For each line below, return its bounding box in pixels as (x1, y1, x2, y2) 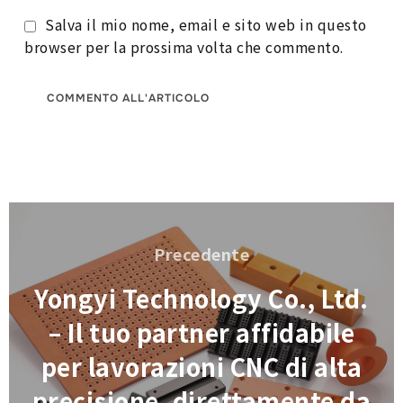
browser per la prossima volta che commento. (24, 36, 344, 58)
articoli (8, 228, 77, 252)
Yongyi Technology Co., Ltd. (34, 281, 369, 317)
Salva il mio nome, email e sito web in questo (45, 13, 367, 35)
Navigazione (8, 201, 129, 226)
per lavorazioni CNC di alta (40, 349, 363, 385)
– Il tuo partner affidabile (48, 315, 355, 351)
